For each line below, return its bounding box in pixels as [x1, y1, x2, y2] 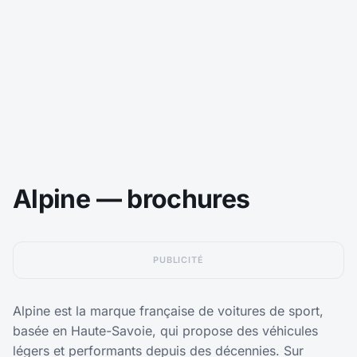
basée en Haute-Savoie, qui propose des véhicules [13, 323, 318, 339]
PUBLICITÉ [152, 254, 205, 266]
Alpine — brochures [13, 183, 250, 215]
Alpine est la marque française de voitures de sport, [13, 303, 324, 320]
